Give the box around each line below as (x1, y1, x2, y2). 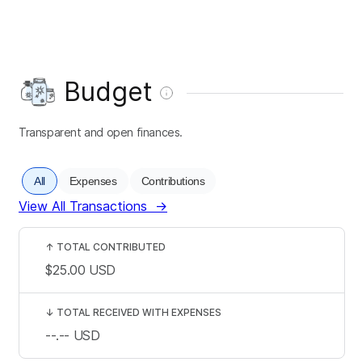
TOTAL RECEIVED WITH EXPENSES (57, 305, 221, 318)
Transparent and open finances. (19, 124, 183, 139)
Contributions (141, 174, 205, 187)
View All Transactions (19, 197, 147, 214)
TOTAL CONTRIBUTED (57, 240, 166, 253)
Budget (64, 75, 153, 107)
